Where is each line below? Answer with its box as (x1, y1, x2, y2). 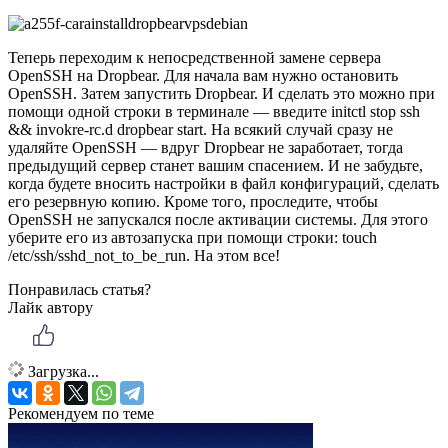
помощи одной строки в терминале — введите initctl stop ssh (8, 103, 420, 121)
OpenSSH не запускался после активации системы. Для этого (8, 211, 428, 229)
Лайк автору (8, 299, 93, 317)
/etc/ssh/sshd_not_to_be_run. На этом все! (8, 247, 280, 265)
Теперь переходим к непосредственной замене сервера (8, 49, 381, 67)
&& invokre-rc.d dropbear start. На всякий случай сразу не (8, 121, 393, 139)
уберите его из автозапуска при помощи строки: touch (8, 229, 377, 247)
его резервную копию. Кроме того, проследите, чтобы (8, 193, 378, 211)
